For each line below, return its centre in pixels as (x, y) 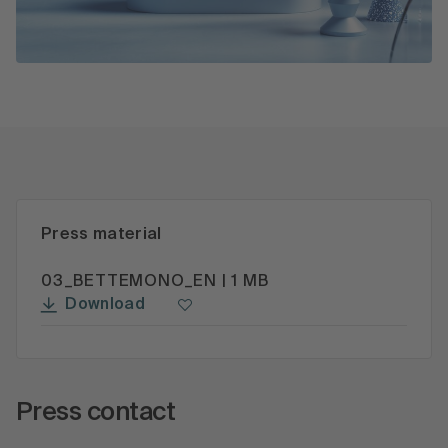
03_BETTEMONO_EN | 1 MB (155, 281)
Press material (101, 234)
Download (105, 304)
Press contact (96, 413)
